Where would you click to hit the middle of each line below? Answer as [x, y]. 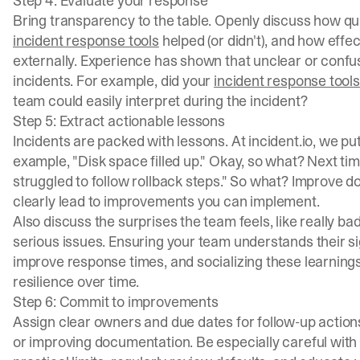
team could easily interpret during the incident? [160, 101]
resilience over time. [76, 282]
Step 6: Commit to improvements [116, 302]
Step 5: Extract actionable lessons [119, 121]
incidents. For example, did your [114, 81]
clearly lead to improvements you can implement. [166, 202]
